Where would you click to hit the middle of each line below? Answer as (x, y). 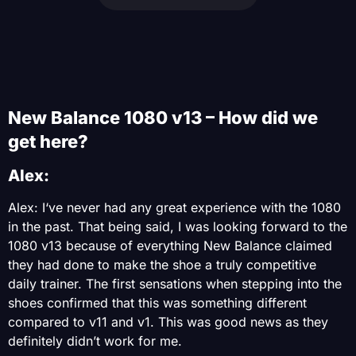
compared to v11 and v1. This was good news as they (168, 321)
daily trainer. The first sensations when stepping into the (175, 283)
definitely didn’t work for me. (97, 341)
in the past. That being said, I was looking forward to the (178, 226)
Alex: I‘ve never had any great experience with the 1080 (174, 207)
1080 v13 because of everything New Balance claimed (170, 245)
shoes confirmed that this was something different (157, 302)
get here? (48, 141)
